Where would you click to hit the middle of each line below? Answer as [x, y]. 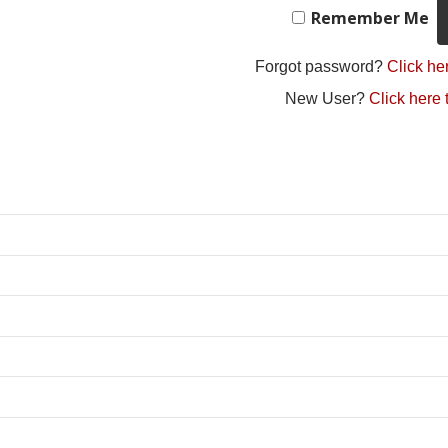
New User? [327, 98]
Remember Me [370, 18]
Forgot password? [321, 66]
